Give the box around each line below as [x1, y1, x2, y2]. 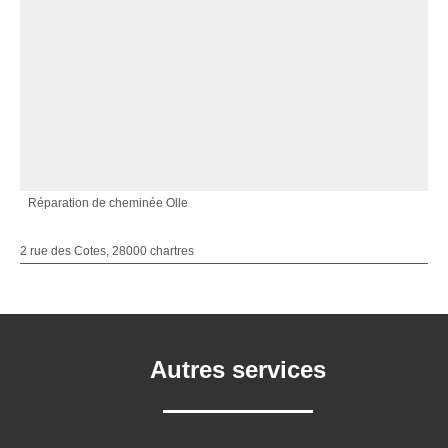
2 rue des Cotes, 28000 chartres [20, 244, 194, 258]
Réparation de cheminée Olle [28, 196, 188, 210]
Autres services [150, 356, 326, 383]
